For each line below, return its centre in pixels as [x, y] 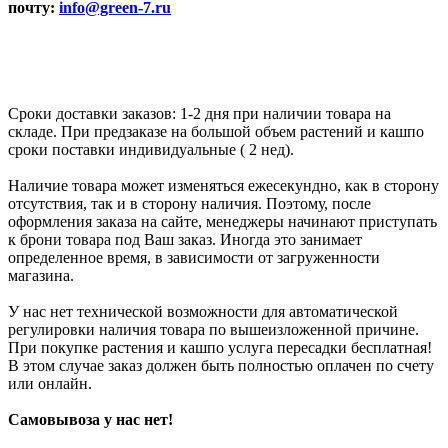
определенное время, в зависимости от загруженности [194, 257]
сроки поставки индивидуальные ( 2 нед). [151, 149]
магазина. [41, 275]
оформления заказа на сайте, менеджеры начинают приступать [222, 221]
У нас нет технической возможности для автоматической [203, 311]
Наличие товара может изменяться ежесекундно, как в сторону [223, 185]
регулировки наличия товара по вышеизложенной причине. [213, 329]
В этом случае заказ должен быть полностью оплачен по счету [221, 365]
